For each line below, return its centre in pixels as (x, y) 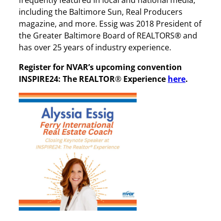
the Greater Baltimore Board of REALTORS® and (108, 35)
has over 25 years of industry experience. (95, 47)
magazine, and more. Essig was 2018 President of (110, 23)
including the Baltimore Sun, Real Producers (101, 12)
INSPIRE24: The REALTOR (67, 79)
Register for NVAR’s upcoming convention (100, 67)
